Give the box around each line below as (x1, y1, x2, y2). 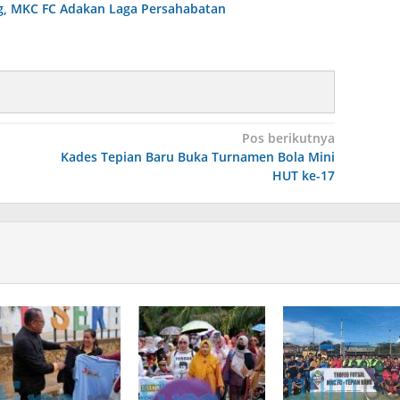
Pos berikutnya (241, 129, 335, 147)
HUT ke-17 (271, 167, 335, 185)
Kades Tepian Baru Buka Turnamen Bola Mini (60, 148, 335, 166)
